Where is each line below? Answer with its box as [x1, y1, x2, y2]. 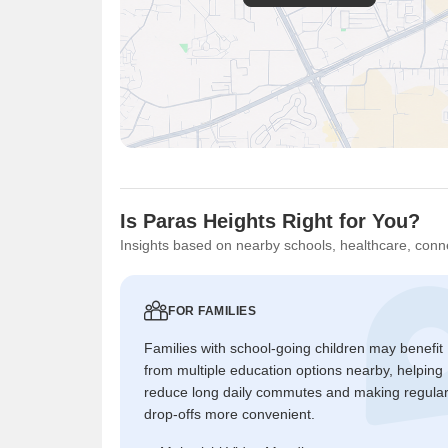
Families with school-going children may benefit [144, 339, 443, 356]
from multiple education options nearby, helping [144, 361, 443, 378]
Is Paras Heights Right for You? [120, 209, 420, 232]
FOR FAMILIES [168, 303, 256, 318]
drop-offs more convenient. [144, 405, 315, 422]
